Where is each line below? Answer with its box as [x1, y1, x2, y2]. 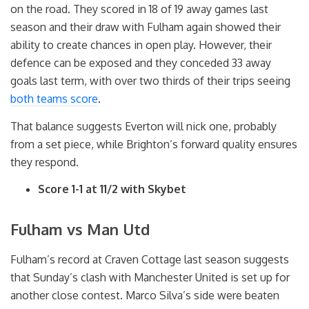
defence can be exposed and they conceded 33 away [10, 56, 271, 70]
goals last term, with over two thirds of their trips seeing [10, 74, 290, 88]
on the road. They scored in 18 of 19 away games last [10, 2, 268, 17]
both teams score [10, 92, 98, 106]
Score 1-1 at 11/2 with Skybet [38, 182, 186, 197]
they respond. [10, 154, 79, 169]
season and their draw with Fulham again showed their [10, 20, 281, 34]
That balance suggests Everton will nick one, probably [10, 119, 277, 133]
